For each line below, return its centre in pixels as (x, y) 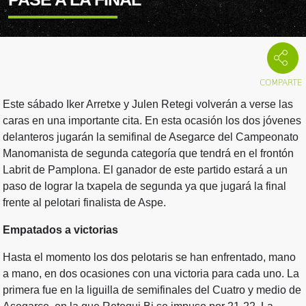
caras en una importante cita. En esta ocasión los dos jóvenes (152, 120)
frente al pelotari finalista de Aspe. (84, 202)
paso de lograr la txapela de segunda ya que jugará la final (144, 186)
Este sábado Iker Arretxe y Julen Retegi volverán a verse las (148, 104)
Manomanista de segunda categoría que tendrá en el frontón (148, 153)
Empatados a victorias (60, 229)
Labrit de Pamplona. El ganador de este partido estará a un (145, 169)
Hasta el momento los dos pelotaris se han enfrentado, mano (149, 257)
